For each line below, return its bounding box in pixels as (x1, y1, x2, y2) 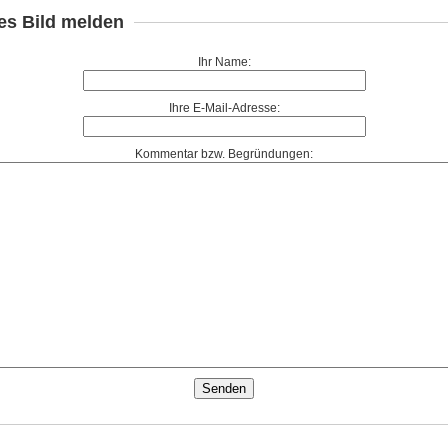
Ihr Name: (197, 55, 251, 69)
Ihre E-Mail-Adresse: (168, 101, 280, 115)
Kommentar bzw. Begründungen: (135, 147, 313, 161)
